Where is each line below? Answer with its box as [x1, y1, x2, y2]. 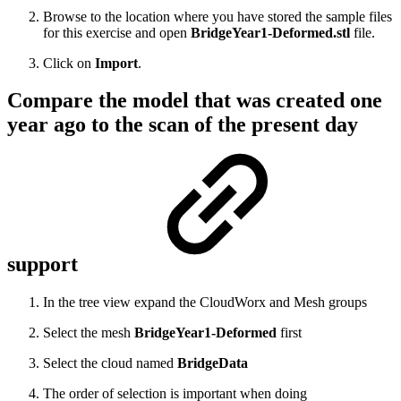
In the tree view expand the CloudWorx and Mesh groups [43, 294, 367, 311]
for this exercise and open [43, 24, 191, 40]
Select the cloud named [43, 355, 177, 371]
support [7, 252, 83, 277]
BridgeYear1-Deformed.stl [191, 24, 354, 40]
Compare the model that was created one [7, 89, 382, 113]
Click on [43, 55, 95, 71]
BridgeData [177, 355, 248, 371]
